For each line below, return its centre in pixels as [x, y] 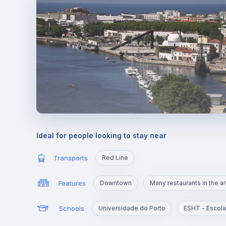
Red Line [115, 158]
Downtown [116, 183]
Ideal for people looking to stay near [101, 135]
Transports [71, 158]
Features [72, 183]
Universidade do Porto [132, 208]
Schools [71, 208]
